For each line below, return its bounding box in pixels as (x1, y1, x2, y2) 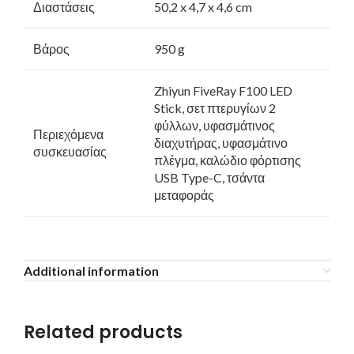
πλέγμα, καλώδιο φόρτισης (154, 153, 301, 168)
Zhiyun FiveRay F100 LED (154, 83, 292, 99)
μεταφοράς (154, 187, 214, 203)
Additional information (24, 263, 159, 279)
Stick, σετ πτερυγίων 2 (154, 100, 276, 116)
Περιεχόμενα (33, 126, 104, 142)
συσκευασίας (33, 144, 107, 160)
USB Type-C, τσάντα (154, 170, 265, 186)
